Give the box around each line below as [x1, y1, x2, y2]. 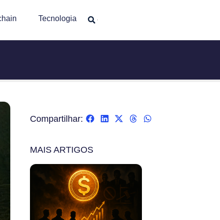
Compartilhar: [30, 113, 83, 124]
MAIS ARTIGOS [30, 145, 93, 155]
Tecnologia [38, 14, 77, 23]
